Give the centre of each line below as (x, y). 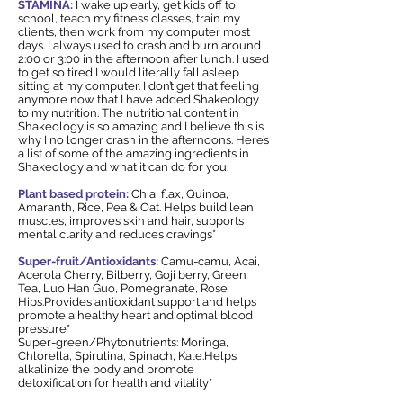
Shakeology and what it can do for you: (123, 167)
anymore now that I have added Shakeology (139, 99)
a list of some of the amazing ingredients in (134, 153)
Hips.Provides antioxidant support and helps (137, 302)
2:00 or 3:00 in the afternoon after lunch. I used (143, 59)
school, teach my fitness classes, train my (129, 18)
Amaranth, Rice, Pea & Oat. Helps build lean (136, 207)
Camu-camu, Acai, (209, 261)
